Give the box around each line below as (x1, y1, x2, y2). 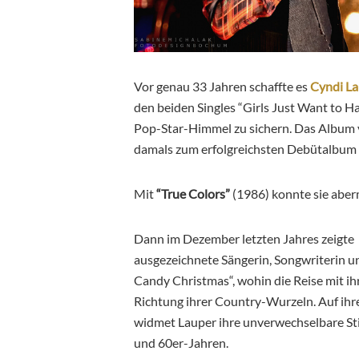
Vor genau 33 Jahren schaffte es (134, 78, 310, 94)
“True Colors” (156, 185, 230, 201)
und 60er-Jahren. (134, 334, 228, 350)
